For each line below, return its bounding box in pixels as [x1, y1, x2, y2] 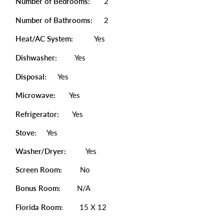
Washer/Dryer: [15, 146, 68, 155]
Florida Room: [15, 202, 63, 211]
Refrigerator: [15, 109, 59, 118]
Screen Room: [15, 165, 62, 174]
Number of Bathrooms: [15, 15, 94, 24]
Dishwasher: [15, 53, 57, 62]
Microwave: [15, 90, 55, 99]
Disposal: [15, 72, 46, 81]
